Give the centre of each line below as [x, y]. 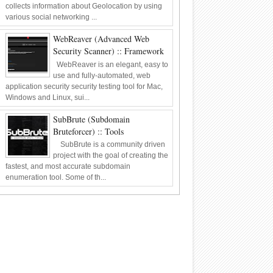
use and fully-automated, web [101, 75]
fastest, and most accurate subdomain [68, 167]
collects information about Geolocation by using [83, 6]
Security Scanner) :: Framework [108, 51]
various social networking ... [51, 17]
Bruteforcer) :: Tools [88, 131]
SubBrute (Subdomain [91, 119]
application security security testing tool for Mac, [84, 86]
